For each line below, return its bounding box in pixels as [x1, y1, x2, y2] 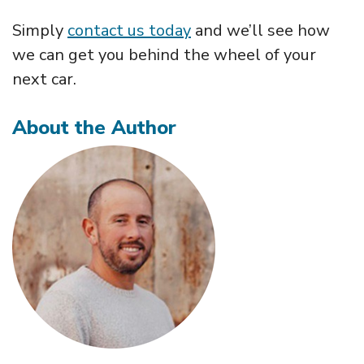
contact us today [67, 19, 191, 41]
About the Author [12, 114, 176, 141]
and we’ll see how [191, 19, 330, 41]
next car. [12, 67, 76, 90]
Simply [12, 19, 67, 41]
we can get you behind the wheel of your [12, 43, 316, 66]
